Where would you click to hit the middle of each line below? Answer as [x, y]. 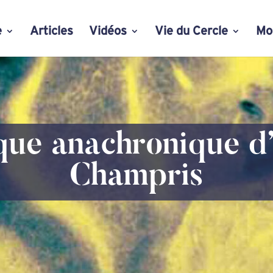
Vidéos [108, 31]
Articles [51, 31]
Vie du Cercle [191, 31]
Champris [136, 177]
